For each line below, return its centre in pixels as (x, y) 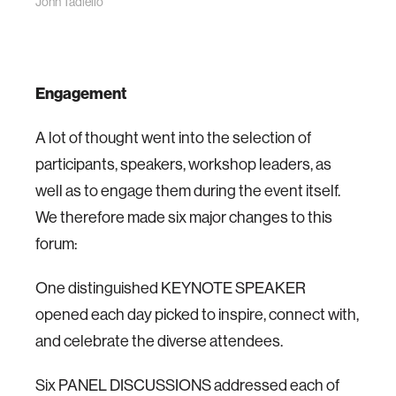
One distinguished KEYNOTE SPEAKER (171, 288)
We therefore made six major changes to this (184, 217)
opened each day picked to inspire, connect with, (197, 314)
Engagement (81, 93)
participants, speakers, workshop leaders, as (183, 164)
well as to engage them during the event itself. (188, 190)
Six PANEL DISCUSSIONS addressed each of (187, 385)
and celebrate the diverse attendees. (159, 341)
